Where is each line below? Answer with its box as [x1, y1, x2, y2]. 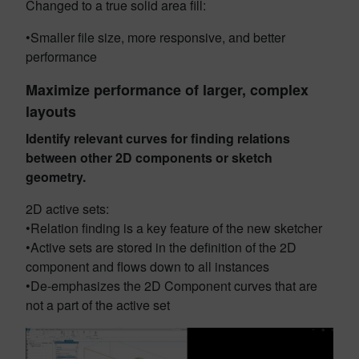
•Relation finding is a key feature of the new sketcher [26, 219, 322, 238]
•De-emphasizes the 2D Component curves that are [26, 276, 317, 296]
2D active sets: [26, 200, 109, 219]
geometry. [26, 167, 86, 187]
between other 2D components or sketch [26, 148, 272, 167]
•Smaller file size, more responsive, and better [26, 28, 285, 47]
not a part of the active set [26, 296, 170, 315]
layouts [26, 101, 76, 123]
